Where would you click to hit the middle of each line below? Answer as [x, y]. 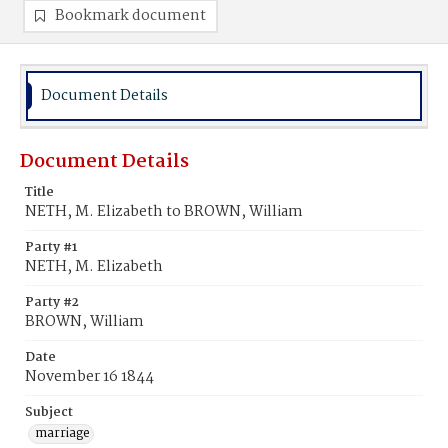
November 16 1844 [89, 377]
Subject [49, 412]
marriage [62, 433]
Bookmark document [130, 16]
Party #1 [51, 247]
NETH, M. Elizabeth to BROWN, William [164, 212]
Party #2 [52, 302]
